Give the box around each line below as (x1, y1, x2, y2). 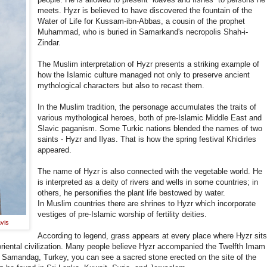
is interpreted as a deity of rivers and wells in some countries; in (38, 178, 259, 187)
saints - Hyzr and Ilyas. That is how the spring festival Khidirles (38, 135, 257, 144)
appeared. (38, 145, 72, 155)
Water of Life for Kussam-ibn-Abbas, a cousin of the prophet (38, 17, 246, 26)
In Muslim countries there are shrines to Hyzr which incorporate (38, 199, 256, 209)
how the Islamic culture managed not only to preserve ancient (38, 70, 250, 80)
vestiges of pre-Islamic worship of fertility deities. (38, 210, 207, 219)
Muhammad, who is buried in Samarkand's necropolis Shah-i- (38, 27, 249, 37)
